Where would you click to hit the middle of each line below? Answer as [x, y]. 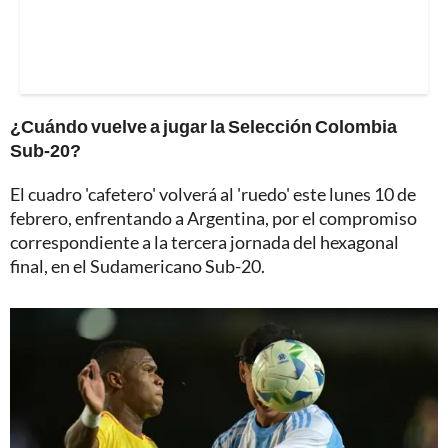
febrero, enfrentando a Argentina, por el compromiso [213, 218]
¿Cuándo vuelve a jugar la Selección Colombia [203, 126]
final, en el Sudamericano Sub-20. [137, 266]
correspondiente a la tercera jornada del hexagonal [204, 242]
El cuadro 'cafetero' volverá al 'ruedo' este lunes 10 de [213, 194]
